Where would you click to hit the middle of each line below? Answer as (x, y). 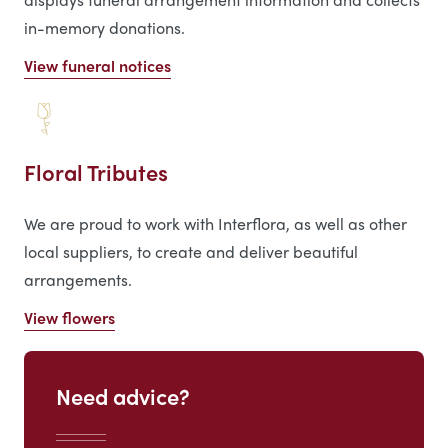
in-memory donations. (104, 28)
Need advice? (123, 396)
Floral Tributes (96, 172)
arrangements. (78, 280)
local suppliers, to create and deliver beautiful (191, 252)
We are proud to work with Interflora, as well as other (215, 224)
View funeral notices (97, 66)
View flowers (69, 318)
